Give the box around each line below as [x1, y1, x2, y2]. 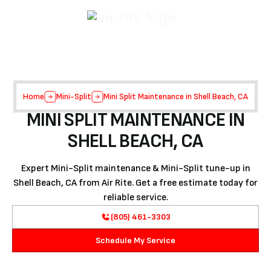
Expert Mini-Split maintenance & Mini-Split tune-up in [21, 163, 250, 174]
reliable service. [103, 192, 168, 203]
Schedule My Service [95, 235, 176, 246]
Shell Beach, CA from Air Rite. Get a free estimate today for [13, 177, 258, 189]
